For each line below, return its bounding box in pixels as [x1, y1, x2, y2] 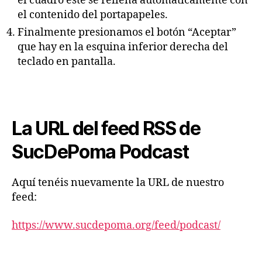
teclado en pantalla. [18, 54, 116, 68]
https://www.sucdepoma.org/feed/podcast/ [12, 218, 220, 232]
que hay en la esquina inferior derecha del [18, 40, 228, 54]
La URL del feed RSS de [12, 117, 201, 140]
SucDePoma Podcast [12, 140, 189, 163]
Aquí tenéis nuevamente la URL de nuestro [12, 176, 224, 189]
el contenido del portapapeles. [18, 8, 168, 22]
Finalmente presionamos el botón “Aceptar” [18, 25, 236, 39]
